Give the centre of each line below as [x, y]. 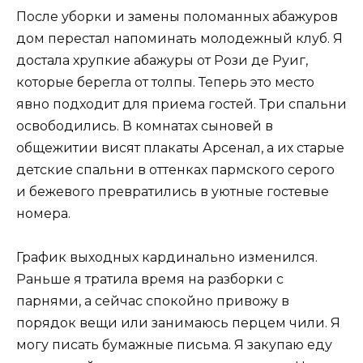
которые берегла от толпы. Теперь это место [165, 82]
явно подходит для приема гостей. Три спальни [181, 104]
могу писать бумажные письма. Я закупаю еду [174, 344]
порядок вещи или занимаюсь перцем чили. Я [178, 322]
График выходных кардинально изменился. [167, 257]
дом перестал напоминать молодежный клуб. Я [179, 38]
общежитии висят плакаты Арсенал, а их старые [180, 147]
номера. [43, 213]
